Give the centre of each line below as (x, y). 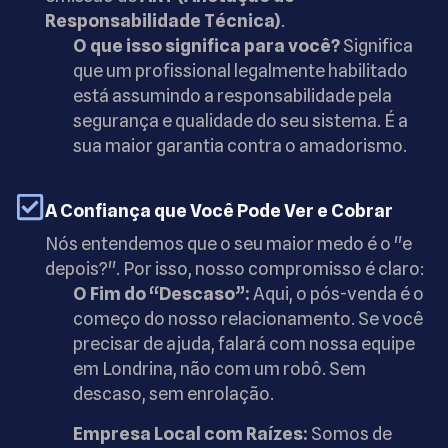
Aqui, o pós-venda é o (337, 294)
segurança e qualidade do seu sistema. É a (240, 120)
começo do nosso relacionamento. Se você (248, 319)
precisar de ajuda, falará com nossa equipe (244, 344)
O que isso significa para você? (206, 45)
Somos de (350, 433)
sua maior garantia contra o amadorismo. (240, 145)
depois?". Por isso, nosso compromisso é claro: (234, 269)
